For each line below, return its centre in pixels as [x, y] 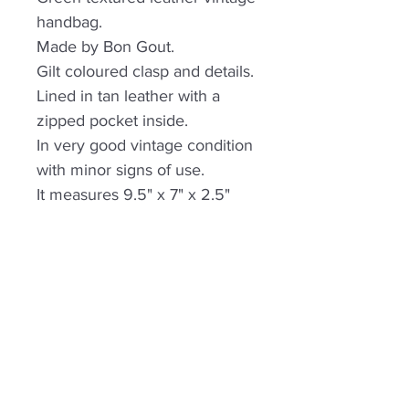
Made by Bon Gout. [105, 47]
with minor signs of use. [121, 170]
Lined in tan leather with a [128, 96]
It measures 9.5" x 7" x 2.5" [133, 194]
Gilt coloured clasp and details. [145, 71]
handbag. [69, 22]
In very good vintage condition [145, 145]
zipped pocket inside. [112, 121]
